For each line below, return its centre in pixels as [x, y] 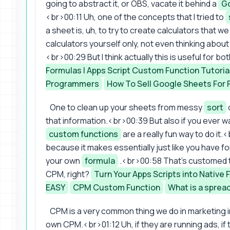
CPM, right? [68, 174]
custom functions [83, 134]
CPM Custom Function [117, 187]
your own [64, 160]
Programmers [72, 83]
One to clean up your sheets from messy [127, 107]
